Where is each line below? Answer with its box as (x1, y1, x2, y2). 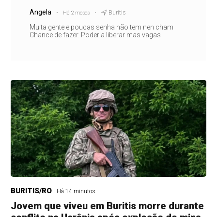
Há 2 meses (62, 10, 90, 16)
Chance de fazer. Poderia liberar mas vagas (29, 31, 161, 39)
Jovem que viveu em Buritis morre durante (11, 200, 204, 212)
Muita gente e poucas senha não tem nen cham (29, 23, 173, 31)
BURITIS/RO (11, 186, 52, 196)
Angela (29, 8, 51, 16)
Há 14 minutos (57, 188, 96, 195)
